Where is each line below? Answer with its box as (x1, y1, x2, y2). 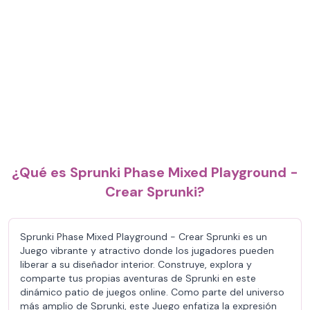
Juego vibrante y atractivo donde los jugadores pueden (20, 244, 274, 257)
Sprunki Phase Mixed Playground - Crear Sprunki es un (20, 230, 267, 243)
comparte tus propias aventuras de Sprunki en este (20, 272, 256, 284)
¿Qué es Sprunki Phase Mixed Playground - (12, 163, 298, 181)
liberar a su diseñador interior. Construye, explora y (20, 258, 252, 271)
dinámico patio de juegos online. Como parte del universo (20, 286, 284, 298)
